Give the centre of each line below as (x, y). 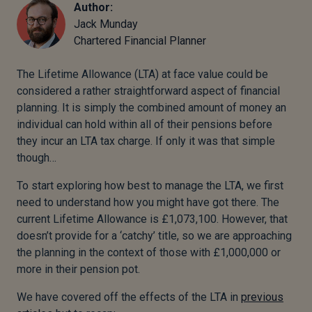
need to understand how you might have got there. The (148, 202)
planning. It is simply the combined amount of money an (151, 108)
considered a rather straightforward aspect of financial (148, 91)
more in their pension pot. (78, 269)
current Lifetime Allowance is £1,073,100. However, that (152, 219)
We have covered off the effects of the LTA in (129, 297)
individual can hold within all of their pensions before (145, 124)
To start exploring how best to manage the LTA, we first (150, 186)
